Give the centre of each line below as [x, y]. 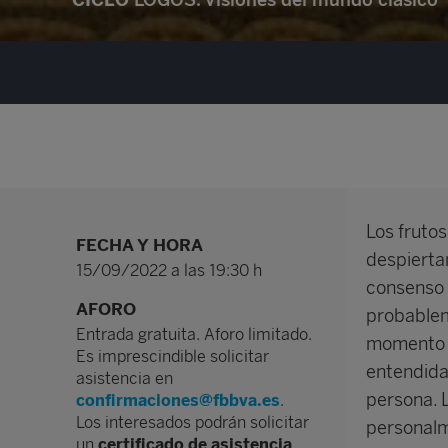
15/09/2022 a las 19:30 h [169, 270]
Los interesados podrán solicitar [193, 422]
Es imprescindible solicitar [173, 356]
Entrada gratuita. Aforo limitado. [194, 334]
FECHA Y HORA [140, 244]
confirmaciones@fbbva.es [178, 400]
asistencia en [125, 378]
